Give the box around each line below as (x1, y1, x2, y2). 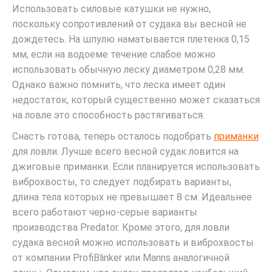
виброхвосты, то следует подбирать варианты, (12, 176, 231, 188)
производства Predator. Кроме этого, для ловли (12, 222, 229, 233)
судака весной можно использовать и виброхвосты (12, 237, 254, 248)
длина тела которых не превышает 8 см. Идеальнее (12, 191, 252, 203)
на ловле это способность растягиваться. (12, 109, 205, 121)
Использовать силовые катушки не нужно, (12, 3, 211, 15)
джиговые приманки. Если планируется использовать (12, 161, 260, 172)
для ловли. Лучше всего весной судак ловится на (12, 146, 239, 157)
